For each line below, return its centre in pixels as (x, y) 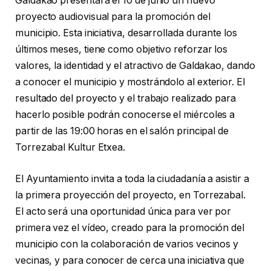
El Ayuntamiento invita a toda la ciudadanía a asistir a (132, 178)
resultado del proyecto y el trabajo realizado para (126, 99)
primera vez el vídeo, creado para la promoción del (130, 227)
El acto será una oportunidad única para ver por (123, 211)
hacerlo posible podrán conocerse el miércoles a (125, 115)
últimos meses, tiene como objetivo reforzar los (122, 50)
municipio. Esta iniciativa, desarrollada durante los (126, 33)
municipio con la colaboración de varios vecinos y (127, 244)
